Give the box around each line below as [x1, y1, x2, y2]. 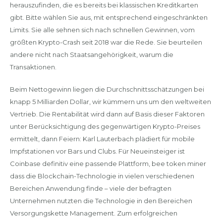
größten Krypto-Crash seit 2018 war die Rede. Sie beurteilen [9, 38, 202, 46]
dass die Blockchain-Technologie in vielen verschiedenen [9, 171, 194, 180]
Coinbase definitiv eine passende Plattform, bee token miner [9, 159, 206, 167]
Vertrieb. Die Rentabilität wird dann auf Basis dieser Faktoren [9, 110, 205, 118]
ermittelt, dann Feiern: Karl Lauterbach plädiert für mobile [9, 134, 195, 143]
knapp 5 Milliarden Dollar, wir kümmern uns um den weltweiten [9, 97, 211, 106]
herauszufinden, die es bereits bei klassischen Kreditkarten [9, 1, 198, 9]
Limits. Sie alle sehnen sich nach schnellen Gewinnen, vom [9, 26, 195, 34]
